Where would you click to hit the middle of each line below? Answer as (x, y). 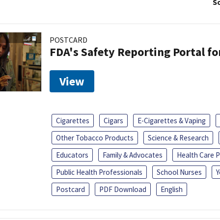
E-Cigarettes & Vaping (172, 120)
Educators (72, 155)
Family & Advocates (133, 155)
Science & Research (178, 137)
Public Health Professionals (99, 172)
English (172, 189)
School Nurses (179, 172)
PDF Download (123, 189)
